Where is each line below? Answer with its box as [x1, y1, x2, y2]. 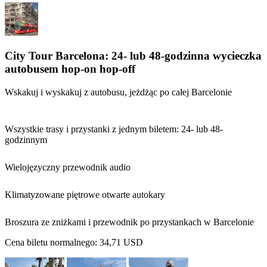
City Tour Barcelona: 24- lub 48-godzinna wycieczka [5, 49, 262, 62]
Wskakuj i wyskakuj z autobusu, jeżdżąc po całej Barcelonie [5, 86, 232, 97]
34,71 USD [100, 237, 143, 247]
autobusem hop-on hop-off [5, 62, 135, 75]
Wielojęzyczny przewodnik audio [5, 162, 131, 172]
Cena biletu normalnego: [5, 237, 100, 247]
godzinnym [5, 134, 47, 145]
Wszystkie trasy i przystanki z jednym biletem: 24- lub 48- [5, 123, 223, 134]
